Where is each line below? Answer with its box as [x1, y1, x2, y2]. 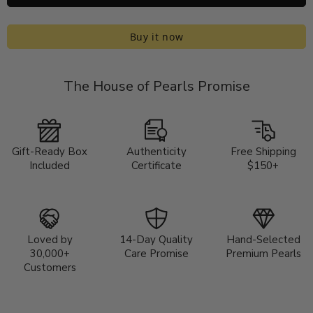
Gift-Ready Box [12, 144, 88, 159]
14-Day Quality [119, 232, 194, 247]
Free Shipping [230, 144, 296, 159]
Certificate [131, 158, 182, 173]
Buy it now [129, 29, 184, 43]
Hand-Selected [226, 232, 300, 247]
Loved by [27, 232, 73, 247]
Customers [23, 260, 76, 275]
